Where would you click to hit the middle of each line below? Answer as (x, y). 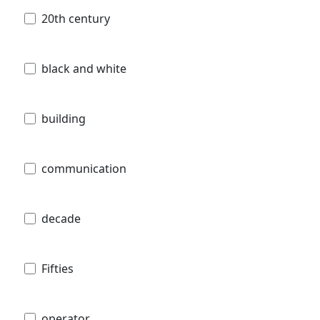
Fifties (57, 268)
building (64, 118)
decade (61, 218)
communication (84, 168)
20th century (76, 18)
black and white (84, 68)
